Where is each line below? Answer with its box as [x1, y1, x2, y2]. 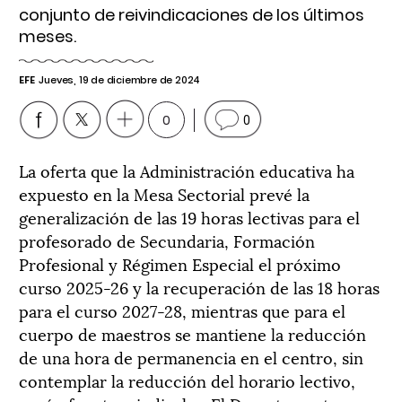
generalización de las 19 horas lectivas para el [19, 205, 360, 229]
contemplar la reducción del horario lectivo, [19, 368, 355, 392]
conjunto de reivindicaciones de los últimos [19, 4, 364, 26]
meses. [19, 25, 76, 48]
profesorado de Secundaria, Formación [19, 228, 315, 252]
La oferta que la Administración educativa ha [19, 158, 354, 182]
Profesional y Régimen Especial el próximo [19, 251, 341, 275]
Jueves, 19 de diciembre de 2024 [39, 73, 201, 87]
